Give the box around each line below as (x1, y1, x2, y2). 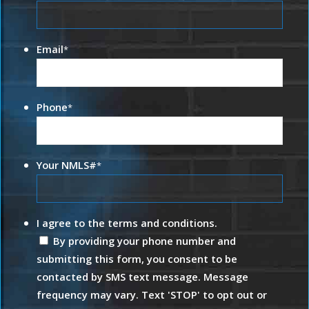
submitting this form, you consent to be (37, 251, 238, 266)
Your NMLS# (37, 157, 97, 172)
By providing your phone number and (53, 233, 237, 248)
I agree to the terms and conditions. (37, 215, 218, 230)
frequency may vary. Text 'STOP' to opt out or (37, 287, 268, 301)
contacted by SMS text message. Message (37, 269, 249, 283)
